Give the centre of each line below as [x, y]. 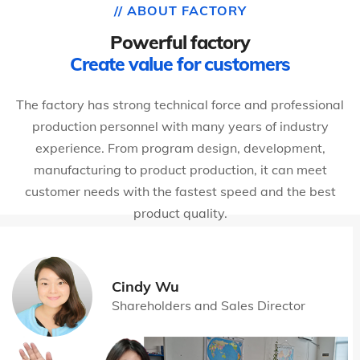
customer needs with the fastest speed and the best [180, 191]
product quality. [180, 213]
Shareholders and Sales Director [209, 305]
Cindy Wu [145, 286]
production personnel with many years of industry [180, 126]
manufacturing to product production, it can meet [180, 169]
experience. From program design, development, [180, 147]
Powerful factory [180, 42]
